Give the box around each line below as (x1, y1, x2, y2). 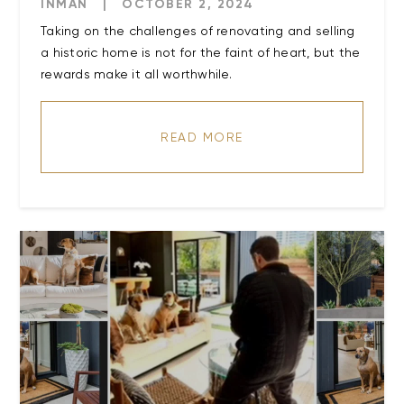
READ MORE (161, 130, 243, 145)
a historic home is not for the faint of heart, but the (41, 45, 361, 60)
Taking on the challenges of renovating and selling (41, 23, 355, 39)
